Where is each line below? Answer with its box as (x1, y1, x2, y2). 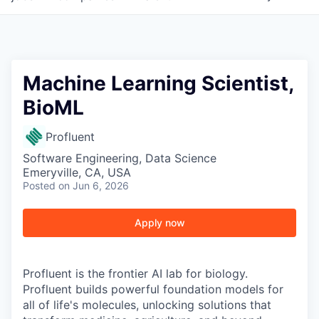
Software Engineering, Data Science (23, 151, 216, 165)
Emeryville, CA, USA (23, 165, 131, 179)
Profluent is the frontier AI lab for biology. (23, 266, 248, 281)
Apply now (134, 216, 185, 229)
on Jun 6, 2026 (58, 179, 129, 192)
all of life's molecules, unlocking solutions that (23, 298, 271, 312)
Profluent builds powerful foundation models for (23, 282, 283, 296)
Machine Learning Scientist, (23, 71, 293, 95)
